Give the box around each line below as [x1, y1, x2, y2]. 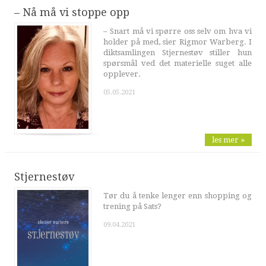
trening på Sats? [103, 202, 161, 211]
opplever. [103, 69, 141, 79]
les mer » [212, 135, 245, 145]
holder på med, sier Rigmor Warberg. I [103, 37, 252, 47]
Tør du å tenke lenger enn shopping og [103, 191, 252, 201]
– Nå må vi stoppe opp [14, 6, 129, 19]
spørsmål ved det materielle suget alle [103, 59, 252, 68]
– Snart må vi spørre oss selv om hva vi [103, 27, 252, 36]
